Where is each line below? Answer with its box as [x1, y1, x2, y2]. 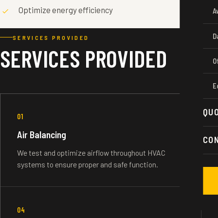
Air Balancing [17, 129, 66, 141]
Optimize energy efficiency [18, 4, 113, 15]
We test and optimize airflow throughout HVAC [17, 147, 165, 157]
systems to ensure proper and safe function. [17, 159, 158, 169]
